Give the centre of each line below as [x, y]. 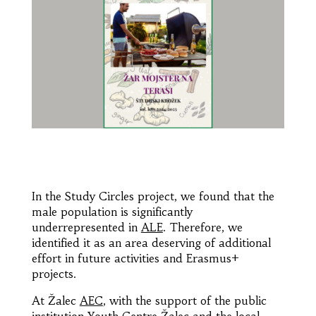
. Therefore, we [202, 227]
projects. [54, 273]
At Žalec [55, 300]
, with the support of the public [184, 300]
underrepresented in [86, 227]
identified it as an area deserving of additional [151, 242]
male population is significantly [112, 211]
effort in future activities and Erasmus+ [135, 258]
